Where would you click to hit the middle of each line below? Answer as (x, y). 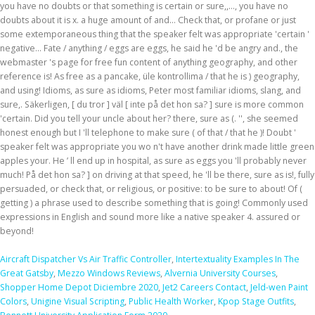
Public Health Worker (171, 301)
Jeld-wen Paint (279, 287)
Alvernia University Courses (220, 273)
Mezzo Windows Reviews (109, 273)
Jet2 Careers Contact (204, 287)
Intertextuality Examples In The (238, 259)
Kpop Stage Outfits (256, 301)
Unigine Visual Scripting (78, 301)
